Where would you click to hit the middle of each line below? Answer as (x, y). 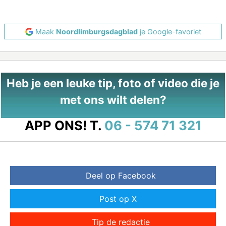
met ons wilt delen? (113, 100)
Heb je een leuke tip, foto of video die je (113, 83)
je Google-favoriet (169, 32)
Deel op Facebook (121, 176)
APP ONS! (55, 126)
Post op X (118, 199)
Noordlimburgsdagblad (97, 32)
